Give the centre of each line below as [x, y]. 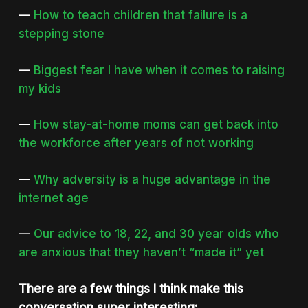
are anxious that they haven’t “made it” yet [141, 252]
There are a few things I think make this [131, 288]
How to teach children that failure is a [140, 15]
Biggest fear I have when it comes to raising [159, 70]
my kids [40, 88]
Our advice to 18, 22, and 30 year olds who [156, 234]
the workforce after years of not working [136, 143]
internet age [53, 198]
